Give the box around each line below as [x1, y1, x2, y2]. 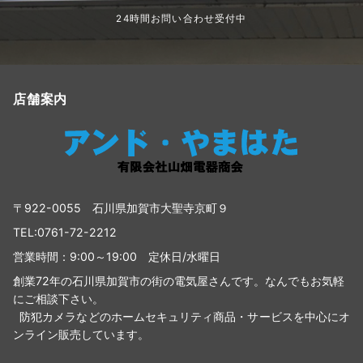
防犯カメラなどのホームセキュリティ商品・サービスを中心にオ [13, 310, 350, 324]
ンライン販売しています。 [13, 327, 149, 342]
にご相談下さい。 [13, 292, 104, 306]
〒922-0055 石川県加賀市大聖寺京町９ [13, 201, 228, 216]
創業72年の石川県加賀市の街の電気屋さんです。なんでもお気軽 [13, 274, 344, 288]
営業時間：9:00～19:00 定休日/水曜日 [13, 250, 220, 264]
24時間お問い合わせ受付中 [116, 13, 247, 25]
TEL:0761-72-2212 [13, 225, 117, 240]
